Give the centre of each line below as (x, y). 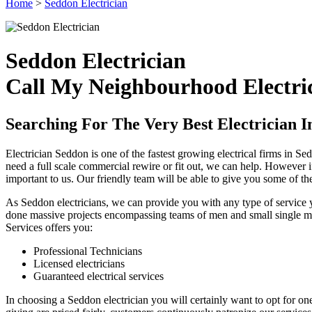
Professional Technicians (88, 251)
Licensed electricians (79, 263)
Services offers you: (49, 227)
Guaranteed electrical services (99, 276)
